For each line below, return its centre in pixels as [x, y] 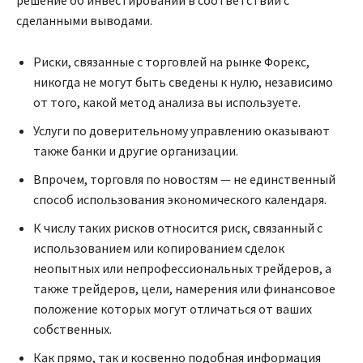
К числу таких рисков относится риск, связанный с [178, 228]
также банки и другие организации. [136, 151]
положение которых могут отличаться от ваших [173, 309]
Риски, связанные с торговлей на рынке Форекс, [171, 62]
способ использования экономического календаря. [180, 200]
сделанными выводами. [84, 21]
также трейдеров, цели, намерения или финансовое [184, 289]
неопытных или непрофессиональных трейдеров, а [182, 269]
